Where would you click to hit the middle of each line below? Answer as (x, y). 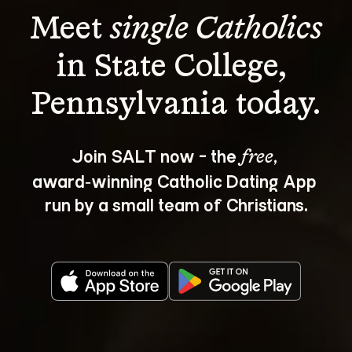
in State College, (176, 68)
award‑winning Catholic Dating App (176, 180)
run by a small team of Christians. (176, 204)
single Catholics (216, 30)
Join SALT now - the (156, 155)
